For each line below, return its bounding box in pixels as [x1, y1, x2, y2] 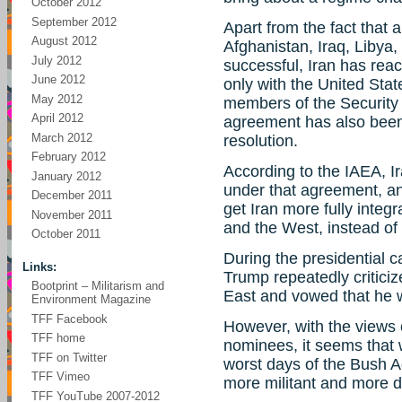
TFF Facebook [31, 311, 108, 326]
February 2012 [31, 150, 106, 163]
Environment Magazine [31, 293, 151, 306]
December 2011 [31, 188, 112, 202]
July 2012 [31, 53, 82, 67]
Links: [22, 259, 57, 274]
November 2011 [31, 207, 112, 222]
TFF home [31, 331, 85, 345]
